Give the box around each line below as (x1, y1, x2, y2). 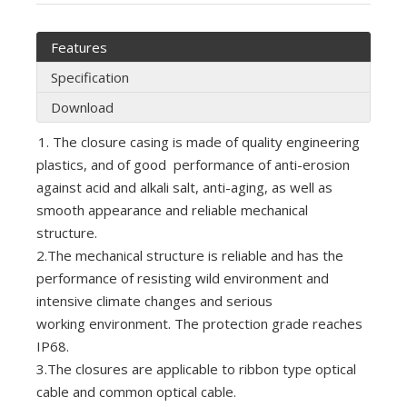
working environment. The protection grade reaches (36, 314, 362, 333)
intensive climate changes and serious (36, 292, 273, 311)
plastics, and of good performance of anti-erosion (36, 155, 350, 174)
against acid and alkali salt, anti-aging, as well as (36, 178, 333, 197)
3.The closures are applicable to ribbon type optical (36, 360, 356, 379)
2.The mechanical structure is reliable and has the (36, 246, 343, 265)
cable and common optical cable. (36, 382, 236, 402)
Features (51, 38, 107, 57)
